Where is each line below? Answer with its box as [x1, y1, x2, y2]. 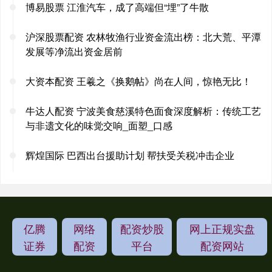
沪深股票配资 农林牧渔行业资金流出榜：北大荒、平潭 [25, 29, 261, 44]
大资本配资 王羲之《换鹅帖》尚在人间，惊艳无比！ [25, 73, 251, 88]
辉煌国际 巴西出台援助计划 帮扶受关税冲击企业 [25, 148, 234, 162]
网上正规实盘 [189, 220, 255, 236]
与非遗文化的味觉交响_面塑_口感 [25, 118, 172, 132]
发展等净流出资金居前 [25, 44, 123, 58]
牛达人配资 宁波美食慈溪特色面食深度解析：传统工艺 [25, 103, 261, 118]
